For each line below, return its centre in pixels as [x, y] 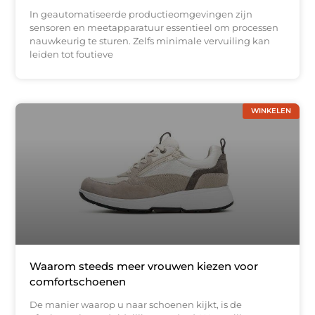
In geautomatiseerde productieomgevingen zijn [141, 14]
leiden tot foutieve [72, 54]
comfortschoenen [78, 282]
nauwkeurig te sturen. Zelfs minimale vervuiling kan [150, 40]
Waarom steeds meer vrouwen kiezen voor [144, 266]
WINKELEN [271, 110]
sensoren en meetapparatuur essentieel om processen [154, 27]
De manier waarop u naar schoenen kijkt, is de [136, 305]
